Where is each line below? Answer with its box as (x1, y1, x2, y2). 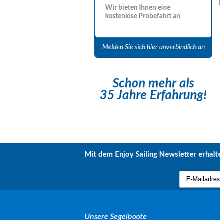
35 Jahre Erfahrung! (100, 89, 207, 102)
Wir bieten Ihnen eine (105, 4, 170, 11)
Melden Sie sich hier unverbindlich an (102, 44, 205, 51)
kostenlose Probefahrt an (105, 13, 180, 20)
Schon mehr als (112, 77, 194, 90)
